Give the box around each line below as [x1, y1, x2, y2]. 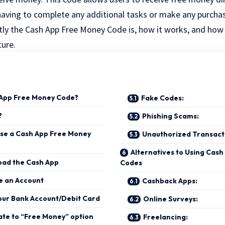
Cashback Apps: [142, 176, 197, 186]
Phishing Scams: [142, 111, 199, 121]
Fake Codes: [141, 93, 184, 103]
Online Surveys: [143, 194, 198, 204]
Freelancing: [143, 212, 188, 222]
